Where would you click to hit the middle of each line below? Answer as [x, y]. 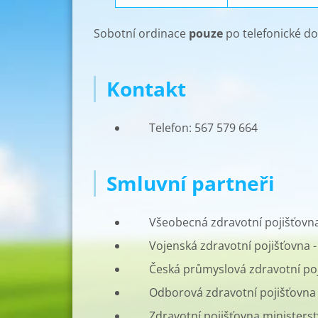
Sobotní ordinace [141, 33]
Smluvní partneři [191, 183]
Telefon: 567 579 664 [203, 128]
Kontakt [146, 89]
